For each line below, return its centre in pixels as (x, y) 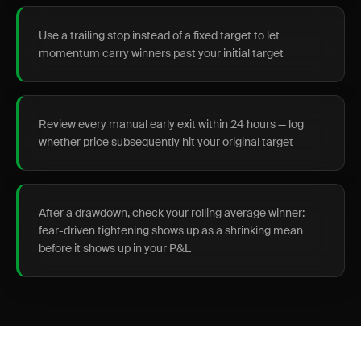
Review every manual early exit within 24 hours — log (171, 124)
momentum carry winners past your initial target (161, 53)
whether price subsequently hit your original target (166, 142)
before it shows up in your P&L (115, 248)
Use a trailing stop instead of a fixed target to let (159, 35)
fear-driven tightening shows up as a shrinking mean (171, 230)
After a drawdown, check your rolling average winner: (172, 213)
